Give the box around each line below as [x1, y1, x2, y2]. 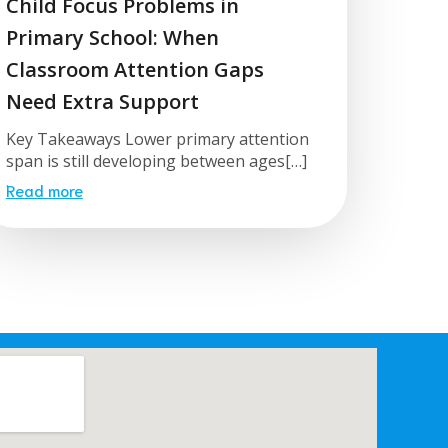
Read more [5, 178, 83, 200]
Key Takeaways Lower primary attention [5, 127, 309, 150]
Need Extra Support [5, 87, 199, 115]
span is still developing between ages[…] [5, 149, 307, 172]
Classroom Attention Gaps [5, 55, 264, 83]
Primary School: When [5, 23, 219, 51]
